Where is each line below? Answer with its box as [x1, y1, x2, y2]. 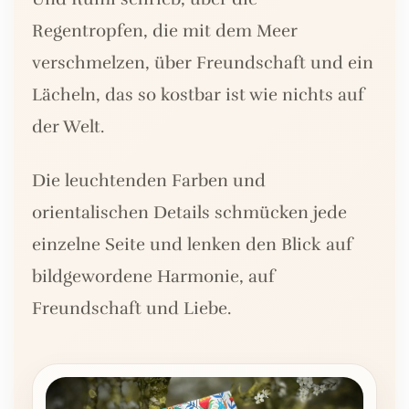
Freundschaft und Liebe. [32, 298, 231, 320]
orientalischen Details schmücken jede [32, 202, 347, 225]
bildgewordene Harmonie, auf [32, 266, 275, 288]
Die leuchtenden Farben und [32, 170, 266, 193]
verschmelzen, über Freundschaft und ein [32, 52, 373, 75]
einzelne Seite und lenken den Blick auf [32, 234, 352, 257]
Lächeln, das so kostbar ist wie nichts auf [32, 84, 364, 107]
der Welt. [32, 116, 104, 139]
